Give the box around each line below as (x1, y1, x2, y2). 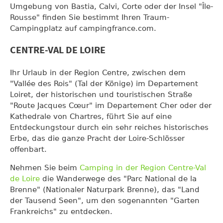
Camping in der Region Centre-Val (80, 163, 206, 172)
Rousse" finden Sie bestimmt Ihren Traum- (10, 13, 169, 22)
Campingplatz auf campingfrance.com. (10, 24, 156, 33)
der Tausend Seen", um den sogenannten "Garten (10, 196, 200, 205)
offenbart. (10, 145, 47, 154)
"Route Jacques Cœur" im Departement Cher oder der (10, 101, 212, 110)
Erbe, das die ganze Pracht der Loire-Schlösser (10, 134, 185, 143)
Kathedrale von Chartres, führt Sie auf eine (10, 112, 172, 121)
